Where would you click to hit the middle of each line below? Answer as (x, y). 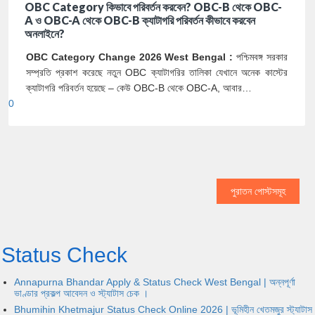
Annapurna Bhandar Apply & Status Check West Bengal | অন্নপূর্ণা (154, 282)
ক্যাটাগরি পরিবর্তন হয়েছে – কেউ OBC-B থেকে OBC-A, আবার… (139, 88)
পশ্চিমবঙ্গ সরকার (260, 57)
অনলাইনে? (45, 34)
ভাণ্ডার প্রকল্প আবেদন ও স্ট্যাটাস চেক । (81, 293)
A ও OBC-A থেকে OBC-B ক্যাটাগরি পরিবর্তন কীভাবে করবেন (140, 20)
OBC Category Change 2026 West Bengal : (130, 57)
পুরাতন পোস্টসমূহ (258, 192)
